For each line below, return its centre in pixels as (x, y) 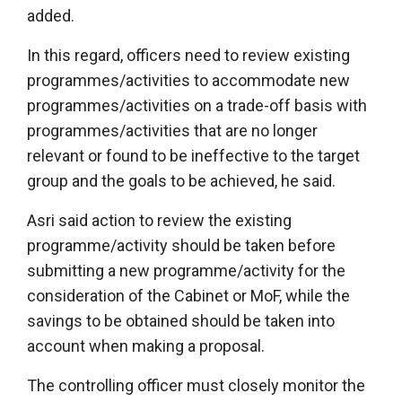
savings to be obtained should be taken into (181, 320)
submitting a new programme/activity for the (186, 270)
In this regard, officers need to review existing (188, 55)
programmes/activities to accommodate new (188, 80)
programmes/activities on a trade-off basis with (197, 105)
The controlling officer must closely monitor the (196, 385)
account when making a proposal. (146, 345)
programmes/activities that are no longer (172, 130)
